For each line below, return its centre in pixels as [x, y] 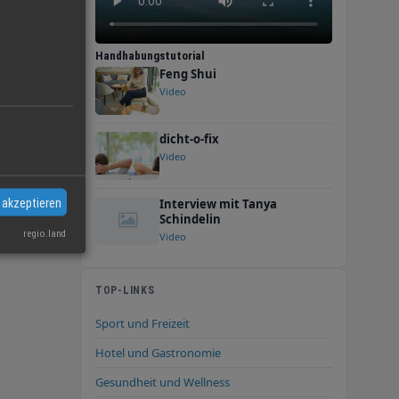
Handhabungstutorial [150, 55]
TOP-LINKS [125, 290]
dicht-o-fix [189, 138]
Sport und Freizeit [142, 323]
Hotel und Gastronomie [158, 352]
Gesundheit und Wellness [163, 382]
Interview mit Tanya [218, 204]
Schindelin [190, 219]
